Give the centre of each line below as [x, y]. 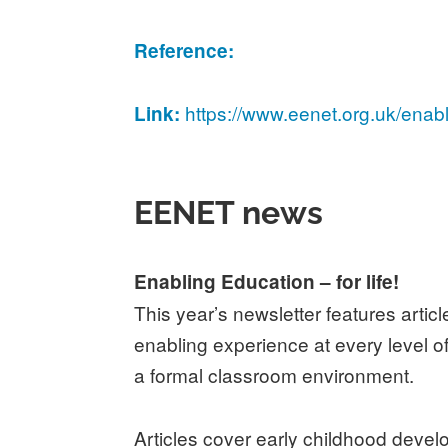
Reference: [184, 51]
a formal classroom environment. [274, 375]
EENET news [229, 213]
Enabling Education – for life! [267, 282]
